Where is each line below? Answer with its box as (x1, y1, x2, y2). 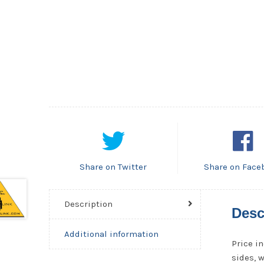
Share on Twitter (80, 161, 147, 173)
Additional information (64, 228, 159, 239)
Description (64, 199, 113, 210)
